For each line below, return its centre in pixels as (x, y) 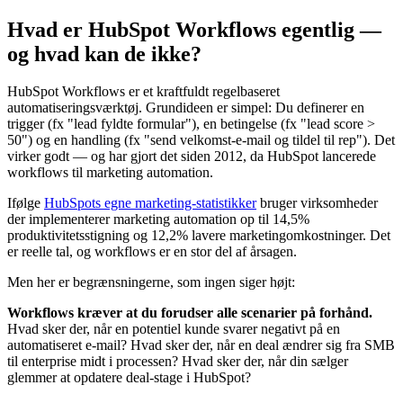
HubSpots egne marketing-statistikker (150, 203)
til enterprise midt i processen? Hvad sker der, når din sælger (178, 362)
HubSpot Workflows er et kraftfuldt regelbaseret (143, 92)
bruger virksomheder (317, 203)
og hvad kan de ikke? (104, 54)
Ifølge (26, 203)
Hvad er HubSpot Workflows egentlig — (194, 29)
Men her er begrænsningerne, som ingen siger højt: (151, 282)
